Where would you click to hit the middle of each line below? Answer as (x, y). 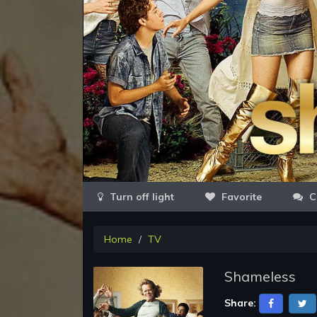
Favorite (240, 197)
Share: (240, 302)
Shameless (260, 277)
